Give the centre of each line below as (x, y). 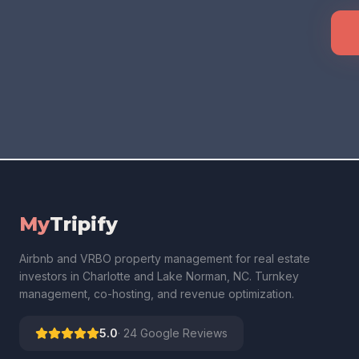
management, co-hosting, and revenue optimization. (157, 294)
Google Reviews (182, 333)
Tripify (84, 224)
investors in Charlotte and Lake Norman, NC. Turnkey (159, 276)
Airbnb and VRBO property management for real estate (165, 258)
